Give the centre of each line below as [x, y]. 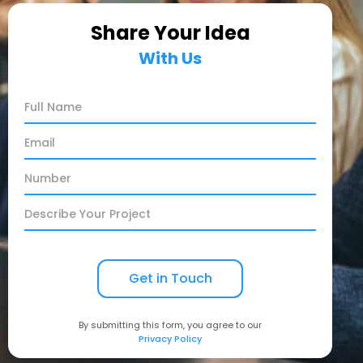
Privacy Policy [170, 339]
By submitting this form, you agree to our [170, 325]
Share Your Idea [170, 33]
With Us [170, 59]
